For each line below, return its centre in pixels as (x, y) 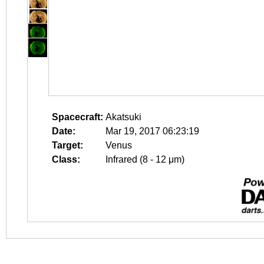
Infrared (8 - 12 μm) (145, 159)
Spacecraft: (77, 117)
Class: (66, 159)
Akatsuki (123, 117)
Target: (67, 145)
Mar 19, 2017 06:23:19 (152, 131)
